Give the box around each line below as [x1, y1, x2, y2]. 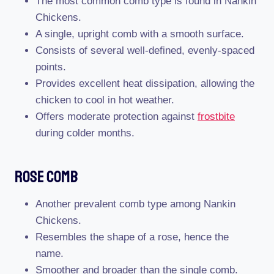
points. [35, 61, 66, 73]
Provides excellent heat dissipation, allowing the [35, 78, 254, 89]
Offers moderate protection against [35, 111, 198, 122]
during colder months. [35, 127, 135, 139]
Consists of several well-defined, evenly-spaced [35, 45, 254, 56]
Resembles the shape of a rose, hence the [35, 231, 229, 243]
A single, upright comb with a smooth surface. [35, 28, 244, 40]
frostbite [198, 111, 235, 122]
